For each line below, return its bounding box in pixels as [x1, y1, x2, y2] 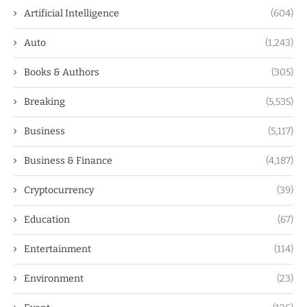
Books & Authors [24, 66, 99, 78]
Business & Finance [24, 154, 112, 167]
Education [24, 213, 70, 225]
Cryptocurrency [24, 184, 94, 196]
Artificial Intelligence [24, 7, 119, 19]
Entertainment [24, 243, 91, 255]
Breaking [24, 95, 65, 108]
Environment [24, 272, 84, 284]
